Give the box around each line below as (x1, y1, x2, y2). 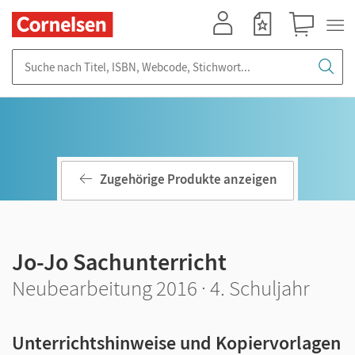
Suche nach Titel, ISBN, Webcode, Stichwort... (12, 49, 242, 64)
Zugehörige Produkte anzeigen (100, 170, 277, 189)
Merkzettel (243, 37, 291, 51)
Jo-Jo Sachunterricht (12, 246, 227, 277)
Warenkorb (283, 37, 334, 51)
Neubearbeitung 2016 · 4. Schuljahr (12, 274, 310, 301)
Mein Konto (204, 37, 256, 51)
